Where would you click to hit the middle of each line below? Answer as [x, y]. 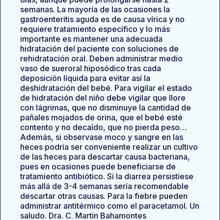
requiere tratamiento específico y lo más [95, 29]
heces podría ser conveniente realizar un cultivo [109, 147]
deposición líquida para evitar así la [85, 78]
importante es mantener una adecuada [91, 39]
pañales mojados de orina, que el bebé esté [101, 117]
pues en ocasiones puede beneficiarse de [98, 166]
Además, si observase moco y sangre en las [102, 137]
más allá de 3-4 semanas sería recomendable [104, 186]
